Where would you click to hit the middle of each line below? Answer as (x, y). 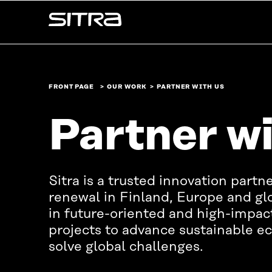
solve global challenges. (126, 247)
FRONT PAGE (72, 87)
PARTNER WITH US (191, 87)
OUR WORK (127, 87)
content (22, 29)
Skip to (20, 12)
